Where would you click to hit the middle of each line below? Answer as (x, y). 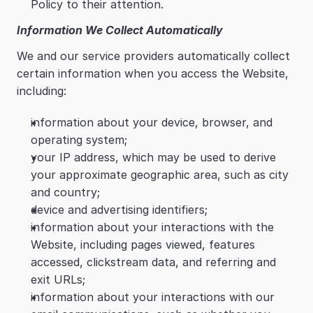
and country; (65, 192)
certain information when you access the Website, (153, 73)
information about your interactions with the (152, 227)
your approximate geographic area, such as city (160, 175)
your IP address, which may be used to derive (153, 157)
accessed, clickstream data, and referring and (153, 262)
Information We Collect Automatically (120, 30)
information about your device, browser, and (152, 122)
